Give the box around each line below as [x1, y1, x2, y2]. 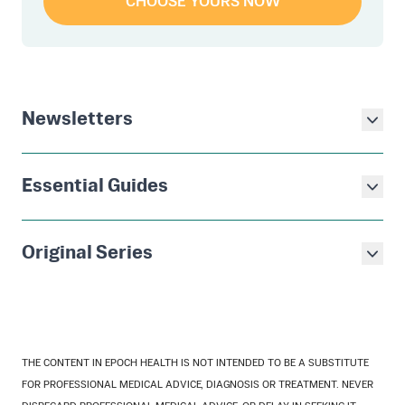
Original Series [22, 244, 153, 264]
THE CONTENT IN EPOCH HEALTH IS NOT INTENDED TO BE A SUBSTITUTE [22, 358, 369, 370]
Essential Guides [22, 177, 168, 197]
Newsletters [22, 110, 133, 130]
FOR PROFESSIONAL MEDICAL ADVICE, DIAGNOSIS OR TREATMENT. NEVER [22, 380, 373, 391]
